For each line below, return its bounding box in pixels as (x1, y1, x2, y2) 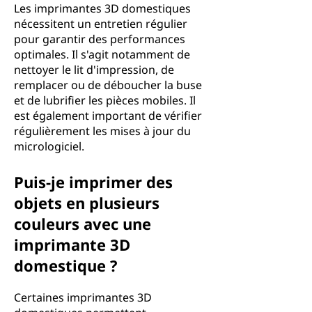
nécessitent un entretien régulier (14, 16, 187, 31)
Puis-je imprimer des (14, 171, 173, 192)
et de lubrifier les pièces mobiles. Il (14, 93, 196, 108)
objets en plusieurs (14, 192, 159, 213)
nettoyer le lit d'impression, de (14, 62, 174, 77)
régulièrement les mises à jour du (14, 123, 191, 139)
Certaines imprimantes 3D (14, 290, 152, 305)
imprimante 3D (14, 234, 130, 255)
